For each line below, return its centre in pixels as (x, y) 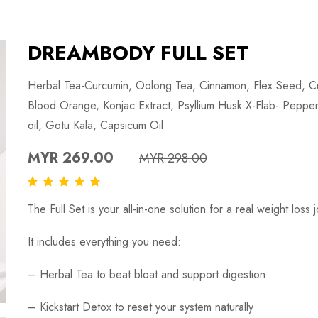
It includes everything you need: (104, 241)
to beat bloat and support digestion (179, 274)
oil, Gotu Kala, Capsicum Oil (95, 125)
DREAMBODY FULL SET (138, 53)
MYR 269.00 (71, 158)
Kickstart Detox (76, 307)
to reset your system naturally (182, 307)
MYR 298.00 (173, 158)
